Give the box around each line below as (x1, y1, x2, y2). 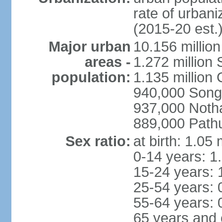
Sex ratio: (65, 133, 131, 149)
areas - (84, 54, 131, 70)
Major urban (48, 39, 131, 55)
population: (51, 69, 131, 85)
